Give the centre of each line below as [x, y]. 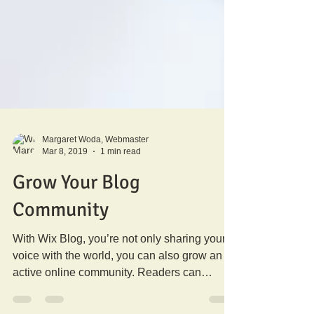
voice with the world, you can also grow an [117, 278]
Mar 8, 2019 [65, 173]
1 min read [121, 173]
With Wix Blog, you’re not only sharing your [119, 261]
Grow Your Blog [76, 205]
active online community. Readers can [107, 295]
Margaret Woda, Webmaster [95, 162]
